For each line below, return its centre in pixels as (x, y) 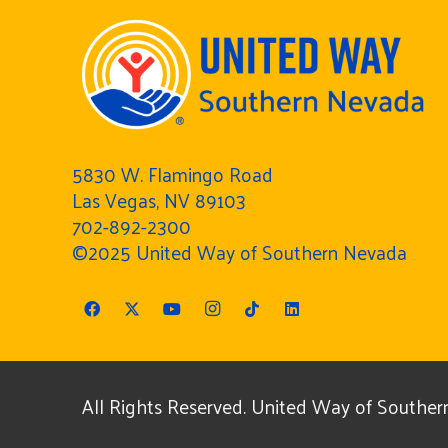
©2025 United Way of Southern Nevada (239, 252)
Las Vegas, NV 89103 (159, 200)
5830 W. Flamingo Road (172, 174)
